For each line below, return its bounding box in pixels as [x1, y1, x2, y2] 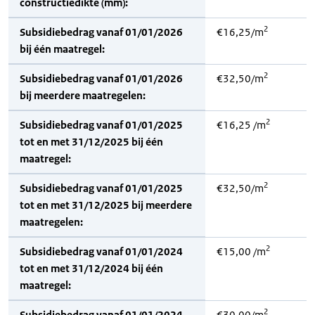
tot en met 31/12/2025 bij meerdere [20, 198, 192, 212]
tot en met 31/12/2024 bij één [20, 262, 163, 275]
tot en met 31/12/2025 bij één [20, 135, 163, 148]
